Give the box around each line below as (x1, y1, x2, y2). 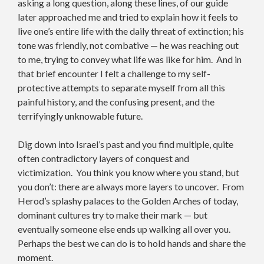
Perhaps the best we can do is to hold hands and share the (18, 237, 246, 249)
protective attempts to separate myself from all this (18, 81, 225, 93)
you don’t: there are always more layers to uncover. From (18, 180, 244, 192)
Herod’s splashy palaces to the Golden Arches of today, (18, 194, 238, 206)
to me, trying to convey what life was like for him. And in (18, 53, 242, 65)
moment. (18, 251, 53, 263)
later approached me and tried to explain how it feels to (18, 11, 238, 22)
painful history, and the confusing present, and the (18, 95, 214, 107)
